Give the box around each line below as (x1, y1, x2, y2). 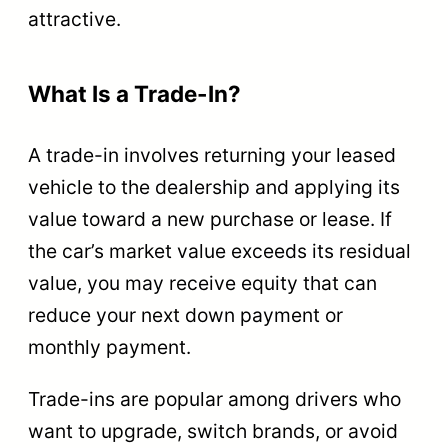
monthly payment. (28, 335, 191, 360)
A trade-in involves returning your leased (28, 143, 396, 168)
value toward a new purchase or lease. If (28, 207, 392, 232)
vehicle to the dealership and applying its (28, 175, 400, 200)
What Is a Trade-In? (28, 80, 241, 108)
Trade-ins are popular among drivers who (28, 386, 401, 411)
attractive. (28, 6, 121, 31)
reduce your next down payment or (28, 303, 343, 328)
